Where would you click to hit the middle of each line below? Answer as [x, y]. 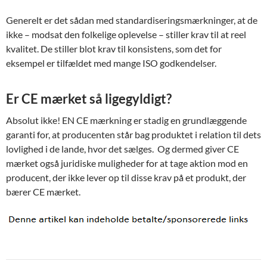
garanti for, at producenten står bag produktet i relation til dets [133, 135]
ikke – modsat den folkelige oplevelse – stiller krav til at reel [126, 35]
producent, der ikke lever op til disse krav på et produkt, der [126, 178]
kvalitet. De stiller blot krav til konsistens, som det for [114, 49]
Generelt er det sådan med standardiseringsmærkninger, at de [132, 20]
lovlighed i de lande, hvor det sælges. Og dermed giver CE [122, 149]
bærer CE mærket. [43, 192]
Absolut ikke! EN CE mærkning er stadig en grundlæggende [126, 120]
